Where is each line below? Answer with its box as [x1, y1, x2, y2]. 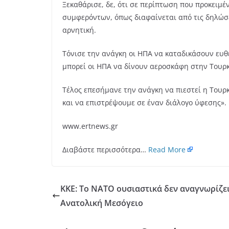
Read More [148, 145, 186, 155]
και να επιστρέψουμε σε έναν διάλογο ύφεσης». [62, 98, 226, 108]
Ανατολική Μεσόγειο [60, 197, 143, 209]
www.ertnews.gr [62, 121, 118, 131]
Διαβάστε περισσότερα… [62, 145, 148, 155]
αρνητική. [62, 25, 96, 35]
